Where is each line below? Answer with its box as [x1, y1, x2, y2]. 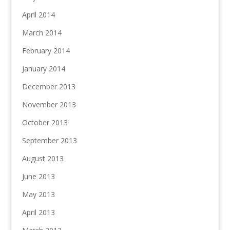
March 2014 [22, 28, 62, 38]
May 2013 [22, 189, 55, 200]
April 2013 [22, 207, 55, 218]
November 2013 [22, 100, 76, 110]
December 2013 [22, 82, 75, 92]
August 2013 [22, 154, 64, 164]
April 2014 [22, 10, 55, 20]
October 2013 [22, 118, 68, 128]
